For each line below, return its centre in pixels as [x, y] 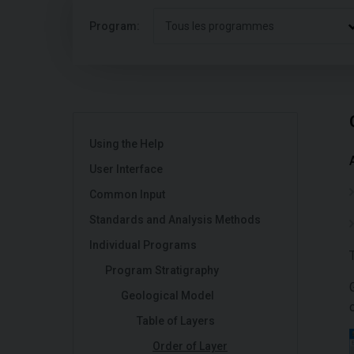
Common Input [127, 194]
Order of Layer [190, 346]
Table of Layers [176, 321]
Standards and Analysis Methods [175, 220]
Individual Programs [143, 245]
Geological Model [168, 296]
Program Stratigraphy [162, 270]
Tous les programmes [220, 26]
